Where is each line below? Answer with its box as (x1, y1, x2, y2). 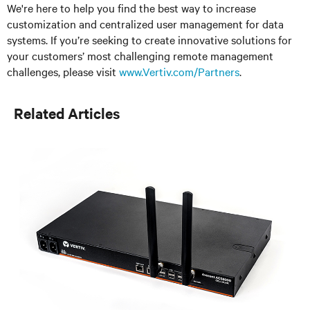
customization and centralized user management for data (7, 16, 284, 31)
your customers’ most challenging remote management (7, 48, 273, 63)
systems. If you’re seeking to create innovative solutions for (7, 32, 292, 47)
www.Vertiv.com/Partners (119, 64, 239, 79)
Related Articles (14, 103, 120, 122)
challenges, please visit (7, 64, 119, 79)
